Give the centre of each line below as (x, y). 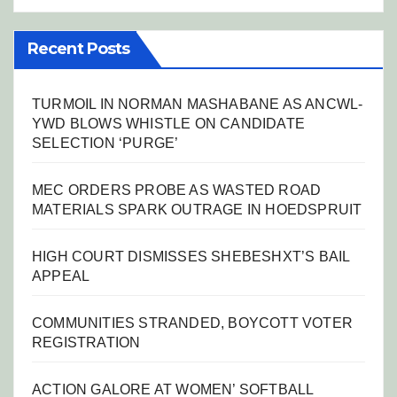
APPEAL (61, 276)
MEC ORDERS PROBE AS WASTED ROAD (177, 190)
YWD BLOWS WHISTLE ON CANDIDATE (169, 123)
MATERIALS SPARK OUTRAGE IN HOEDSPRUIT (197, 209)
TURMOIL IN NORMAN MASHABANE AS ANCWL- (198, 104)
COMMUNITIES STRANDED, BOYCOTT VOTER (193, 323)
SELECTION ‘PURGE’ (105, 143)
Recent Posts (79, 48)
